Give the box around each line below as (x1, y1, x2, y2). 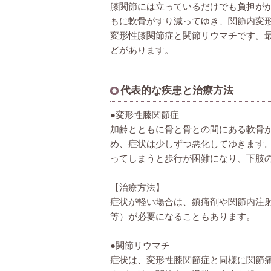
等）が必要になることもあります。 (110, 211, 255, 221)
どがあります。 (110, 45, 174, 55)
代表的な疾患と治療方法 (120, 85, 233, 96)
